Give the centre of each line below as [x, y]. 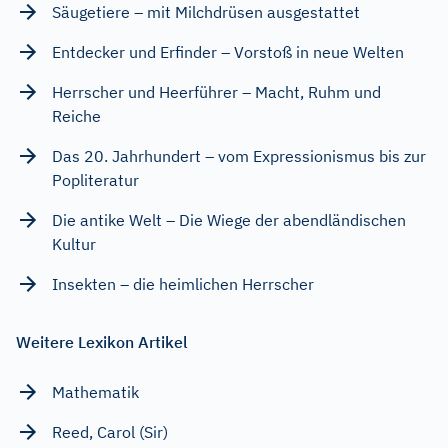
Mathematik [95, 391]
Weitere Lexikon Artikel [102, 341]
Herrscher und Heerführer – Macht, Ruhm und [216, 91]
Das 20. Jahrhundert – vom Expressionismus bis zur [239, 155]
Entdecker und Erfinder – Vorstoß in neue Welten [228, 51]
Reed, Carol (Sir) [110, 431]
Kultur [74, 243]
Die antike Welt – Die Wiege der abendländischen [229, 219]
